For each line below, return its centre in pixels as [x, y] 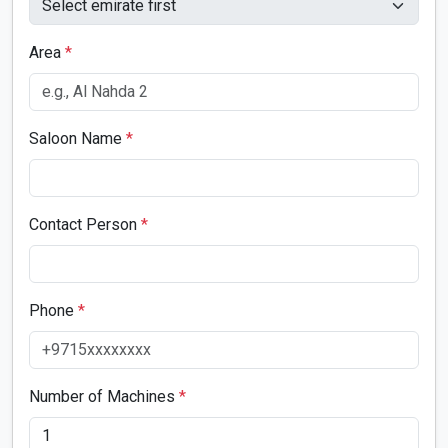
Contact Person [85, 224]
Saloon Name [77, 138]
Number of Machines [104, 396]
